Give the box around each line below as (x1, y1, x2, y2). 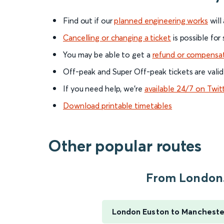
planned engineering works (114, 15, 208, 26)
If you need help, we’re (63, 83, 144, 94)
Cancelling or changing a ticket (63, 32, 171, 43)
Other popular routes (48, 136, 201, 156)
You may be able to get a (63, 49, 152, 60)
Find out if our (63, 15, 114, 26)
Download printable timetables (63, 100, 172, 111)
